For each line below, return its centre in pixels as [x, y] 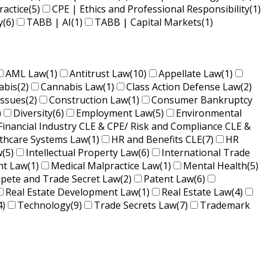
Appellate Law [190, 74]
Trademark [225, 205]
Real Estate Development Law [72, 192]
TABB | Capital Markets [148, 22]
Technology [44, 205]
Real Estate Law [197, 192]
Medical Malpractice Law [105, 166]
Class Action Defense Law [183, 87]
